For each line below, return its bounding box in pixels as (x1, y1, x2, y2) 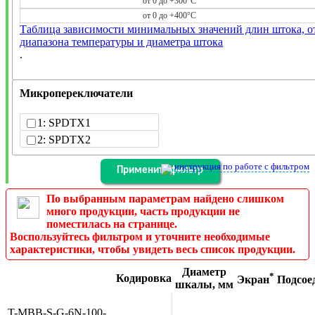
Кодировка (116, 271, 172, 284)
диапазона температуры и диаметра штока (20, 35, 223, 48)
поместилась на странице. (46, 217, 177, 230)
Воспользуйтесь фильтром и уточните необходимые (10, 230, 270, 243)
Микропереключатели (20, 86, 133, 99)
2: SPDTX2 (37, 133, 91, 146)
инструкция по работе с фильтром (174, 160, 309, 172)
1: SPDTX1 (37, 116, 91, 129)
